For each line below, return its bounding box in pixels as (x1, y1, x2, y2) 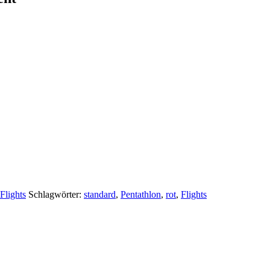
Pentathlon (121, 189, 161, 199)
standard (84, 189, 116, 199)
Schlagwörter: (28, 189, 84, 199)
